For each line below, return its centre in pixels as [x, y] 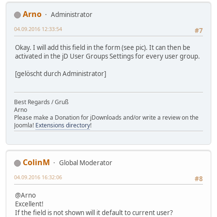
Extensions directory [63, 125]
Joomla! [25, 125]
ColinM [36, 162]
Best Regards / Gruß [41, 102]
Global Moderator [86, 163]
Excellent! [29, 204]
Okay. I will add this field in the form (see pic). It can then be [103, 47]
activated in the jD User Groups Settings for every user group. [108, 56]
